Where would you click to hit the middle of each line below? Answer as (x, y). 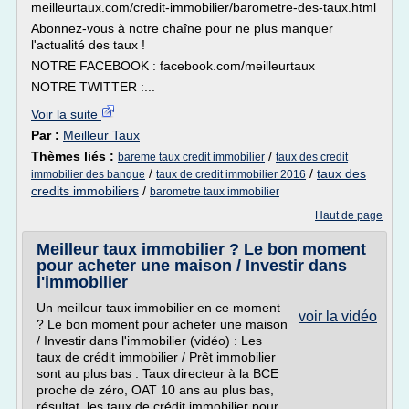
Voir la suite (66, 114)
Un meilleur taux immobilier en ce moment (158, 308)
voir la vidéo (338, 316)
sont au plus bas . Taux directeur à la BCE (157, 373)
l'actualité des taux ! (88, 45)
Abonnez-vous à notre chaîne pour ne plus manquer (182, 28)
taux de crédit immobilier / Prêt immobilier (156, 357)
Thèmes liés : (74, 156)
